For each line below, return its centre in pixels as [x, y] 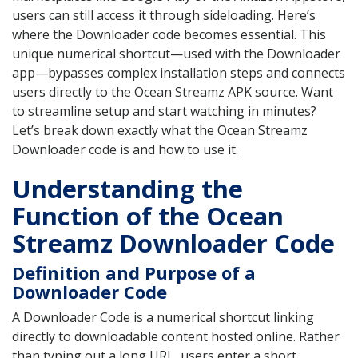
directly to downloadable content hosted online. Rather [176, 336]
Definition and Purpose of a [134, 272]
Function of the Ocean [148, 215]
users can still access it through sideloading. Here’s [164, 16]
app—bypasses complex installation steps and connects [179, 73]
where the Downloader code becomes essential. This [169, 35]
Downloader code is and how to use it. [125, 150]
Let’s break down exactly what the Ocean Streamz [160, 131]
